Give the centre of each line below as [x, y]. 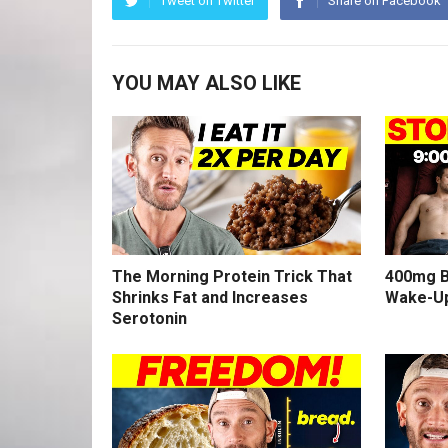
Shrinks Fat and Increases [210, 298]
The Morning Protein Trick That [232, 277]
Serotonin [149, 319]
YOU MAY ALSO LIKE [206, 83]
